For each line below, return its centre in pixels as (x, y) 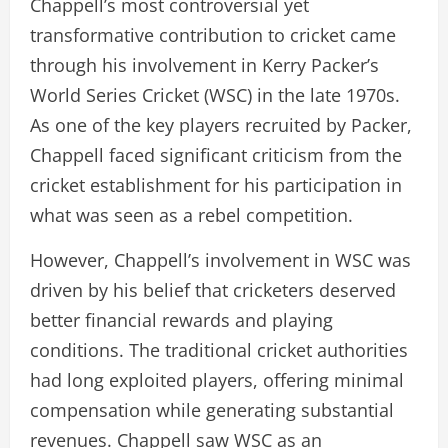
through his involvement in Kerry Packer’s (204, 64)
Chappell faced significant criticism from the (216, 154)
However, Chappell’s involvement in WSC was (220, 259)
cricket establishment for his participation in (216, 184)
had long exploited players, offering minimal (217, 379)
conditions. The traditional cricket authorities (219, 349)
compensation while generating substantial (212, 409)
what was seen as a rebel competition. (191, 214)
